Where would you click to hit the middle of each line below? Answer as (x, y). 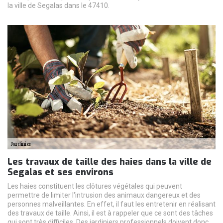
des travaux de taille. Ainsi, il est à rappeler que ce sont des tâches (110, 213)
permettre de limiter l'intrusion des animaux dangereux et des (104, 195)
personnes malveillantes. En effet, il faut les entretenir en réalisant (111, 204)
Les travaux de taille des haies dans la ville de (110, 162)
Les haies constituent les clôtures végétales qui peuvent (95, 186)
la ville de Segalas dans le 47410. (58, 5)
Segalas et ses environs (60, 172)
